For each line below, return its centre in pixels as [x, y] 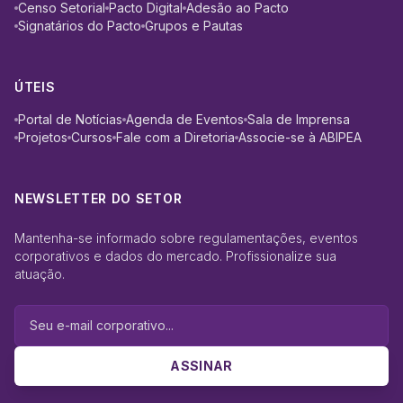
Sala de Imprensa [299, 119]
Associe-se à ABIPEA [300, 137]
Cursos [92, 137]
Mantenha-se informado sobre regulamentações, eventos [186, 238]
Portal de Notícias [70, 119]
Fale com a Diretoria [175, 137]
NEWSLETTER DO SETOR [99, 198]
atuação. [40, 274]
